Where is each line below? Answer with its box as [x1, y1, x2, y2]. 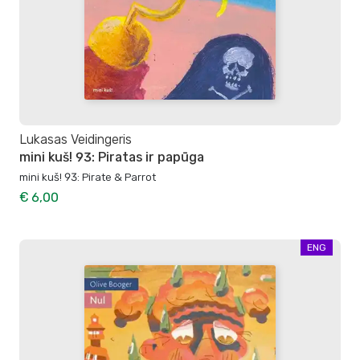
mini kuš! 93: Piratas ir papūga [19, 149, 204, 166]
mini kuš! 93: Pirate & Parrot [19, 170, 156, 184]
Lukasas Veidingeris [19, 132, 132, 147]
